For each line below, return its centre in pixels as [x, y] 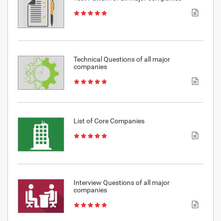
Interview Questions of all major [121, 183]
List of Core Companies [109, 121]
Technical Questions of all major [122, 59]
